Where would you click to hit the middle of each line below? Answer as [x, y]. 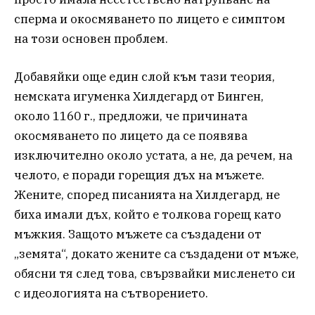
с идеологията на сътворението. [111, 294]
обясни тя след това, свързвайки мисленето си [155, 274]
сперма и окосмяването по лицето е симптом [150, 19]
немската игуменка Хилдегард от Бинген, [139, 97]
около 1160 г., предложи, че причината [131, 116]
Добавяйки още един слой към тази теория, [144, 77]
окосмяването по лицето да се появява [131, 136]
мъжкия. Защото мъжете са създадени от [138, 234]
